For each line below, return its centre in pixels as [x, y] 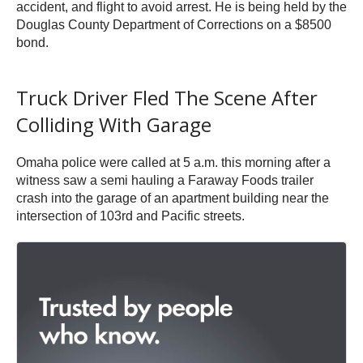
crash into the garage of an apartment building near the [173, 198]
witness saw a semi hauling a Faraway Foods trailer [165, 180]
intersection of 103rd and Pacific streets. [130, 216]
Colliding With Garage [114, 124]
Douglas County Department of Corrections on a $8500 [174, 24]
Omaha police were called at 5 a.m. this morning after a [173, 162]
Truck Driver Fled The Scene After [167, 97]
